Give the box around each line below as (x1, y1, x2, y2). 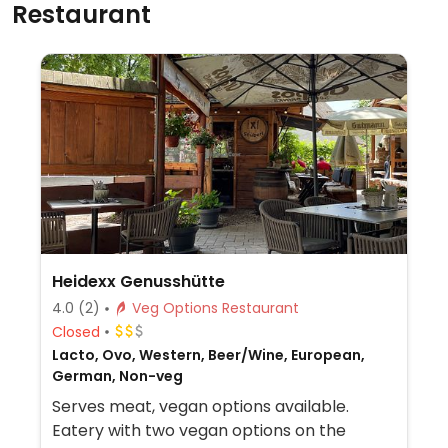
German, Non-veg (51, 366, 183, 386)
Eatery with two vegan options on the (51, 419, 346, 442)
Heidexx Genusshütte (51, 270, 225, 293)
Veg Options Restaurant (221, 298, 299, 318)
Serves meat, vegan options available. (51, 395, 349, 418)
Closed (51, 321, 100, 342)
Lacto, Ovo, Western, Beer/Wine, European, (51, 345, 365, 365)
